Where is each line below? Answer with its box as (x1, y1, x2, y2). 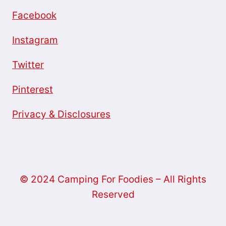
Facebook (12, 10, 56, 22)
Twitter (12, 59, 44, 71)
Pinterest (12, 84, 53, 96)
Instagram (12, 34, 58, 46)
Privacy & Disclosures (12, 108, 110, 121)
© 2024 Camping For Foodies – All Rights (20, 174, 206, 186)
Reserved (91, 189, 135, 201)
